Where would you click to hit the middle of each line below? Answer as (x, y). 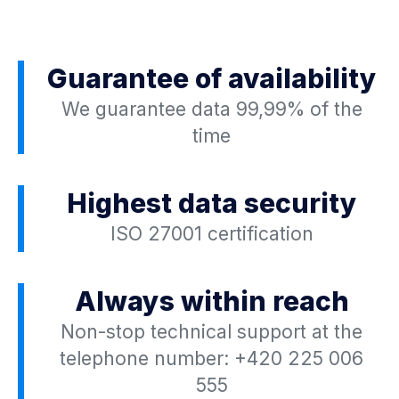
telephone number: (147, 359)
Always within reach (212, 301)
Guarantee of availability (212, 79)
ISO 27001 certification (212, 234)
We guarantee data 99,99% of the (212, 110)
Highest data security (212, 204)
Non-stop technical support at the (212, 332)
